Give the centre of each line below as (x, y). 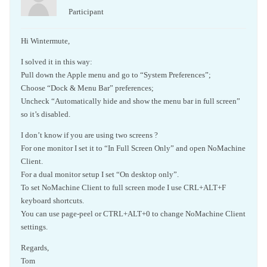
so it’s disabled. (46, 114)
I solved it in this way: (57, 61)
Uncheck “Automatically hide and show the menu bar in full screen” (131, 101)
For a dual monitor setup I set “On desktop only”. (100, 174)
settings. (34, 226)
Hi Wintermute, (45, 41)
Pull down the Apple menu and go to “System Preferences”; (116, 74)
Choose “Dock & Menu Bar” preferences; (87, 88)
